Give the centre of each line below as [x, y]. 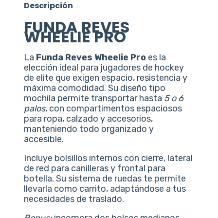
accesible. [44, 139]
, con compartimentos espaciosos [114, 108]
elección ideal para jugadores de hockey [104, 67]
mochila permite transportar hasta [94, 98]
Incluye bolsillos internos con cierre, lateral [109, 158]
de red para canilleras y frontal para [95, 168]
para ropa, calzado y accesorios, [89, 118]
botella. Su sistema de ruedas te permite [105, 178]
